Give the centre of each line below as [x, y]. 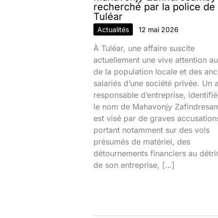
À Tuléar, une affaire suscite [144, 48]
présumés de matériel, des [142, 141]
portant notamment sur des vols [152, 130]
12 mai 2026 [159, 29]
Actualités [113, 29]
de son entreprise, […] [134, 165]
